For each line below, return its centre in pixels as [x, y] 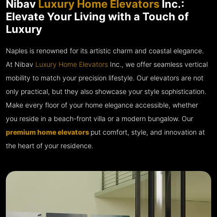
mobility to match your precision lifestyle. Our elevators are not [105, 78]
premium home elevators [48, 132]
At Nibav [21, 65]
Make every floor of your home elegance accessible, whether [102, 105]
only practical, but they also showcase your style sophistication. [106, 92]
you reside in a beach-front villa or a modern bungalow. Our [100, 119]
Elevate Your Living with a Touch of [97, 17]
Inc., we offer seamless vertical [158, 65]
